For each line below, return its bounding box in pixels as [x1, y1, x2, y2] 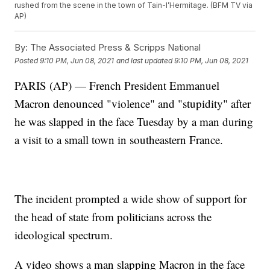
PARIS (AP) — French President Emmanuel [14, 78, 220, 93]
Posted [14, 55, 40, 65]
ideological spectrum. [14, 227, 113, 243]
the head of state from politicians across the [14, 209, 212, 225]
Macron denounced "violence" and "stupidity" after [14, 96, 251, 111]
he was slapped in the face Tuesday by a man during [14, 114, 254, 130]
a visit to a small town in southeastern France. [14, 132, 224, 148]
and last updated [116, 55, 173, 65]
